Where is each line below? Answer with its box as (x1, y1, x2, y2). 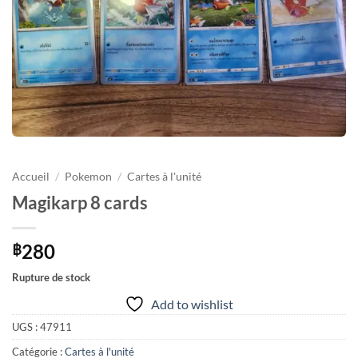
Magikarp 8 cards (12, 191, 148, 213)
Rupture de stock (12, 270, 90, 284)
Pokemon (65, 170, 113, 183)
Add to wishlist (151, 296, 233, 312)
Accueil (12, 170, 50, 183)
